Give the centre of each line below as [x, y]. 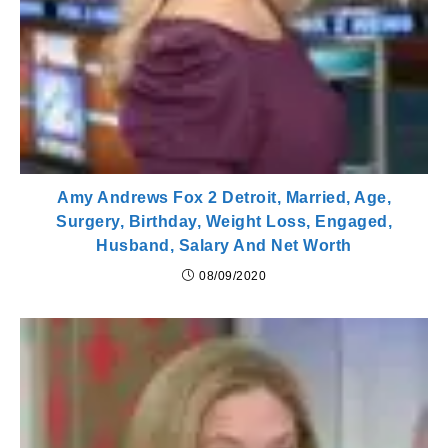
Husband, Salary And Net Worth [224, 246]
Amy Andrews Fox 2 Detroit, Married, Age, [224, 198]
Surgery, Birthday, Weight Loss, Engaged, [224, 222]
